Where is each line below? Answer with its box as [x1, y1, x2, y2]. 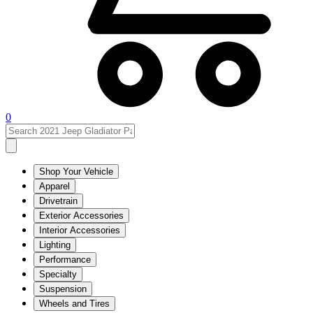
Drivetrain [39, 195, 78, 206]
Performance [39, 254, 91, 265]
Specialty [39, 268, 77, 279]
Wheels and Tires [39, 298, 110, 309]
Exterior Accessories [39, 210, 124, 221]
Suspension [39, 283, 87, 294]
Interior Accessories [39, 224, 120, 235]
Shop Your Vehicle [39, 166, 113, 177]
